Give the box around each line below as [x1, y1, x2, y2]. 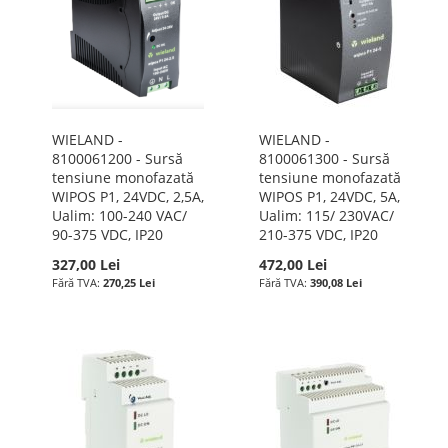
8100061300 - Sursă [258, 149, 390, 168]
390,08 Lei [309, 275, 362, 290]
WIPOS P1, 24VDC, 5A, [258, 187, 400, 206]
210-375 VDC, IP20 [258, 225, 378, 244]
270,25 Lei [103, 275, 155, 290]
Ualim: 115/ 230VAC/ [258, 206, 394, 225]
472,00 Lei [258, 255, 327, 274]
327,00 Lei [52, 255, 120, 274]
